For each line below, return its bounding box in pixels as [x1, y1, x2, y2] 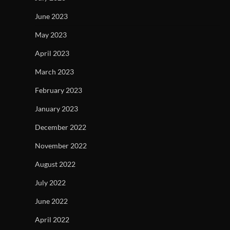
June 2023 [35, 11, 68, 21]
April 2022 [35, 215, 69, 224]
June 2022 [35, 196, 68, 205]
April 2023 [35, 48, 69, 57]
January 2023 [35, 104, 78, 113]
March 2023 [35, 67, 74, 76]
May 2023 [35, 30, 67, 39]
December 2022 [35, 122, 86, 131]
